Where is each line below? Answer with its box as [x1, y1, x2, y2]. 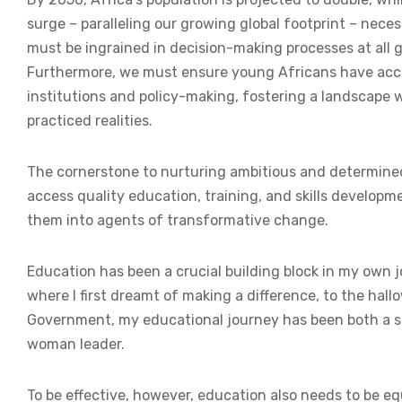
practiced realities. [27, 112, 153, 130]
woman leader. [27, 336, 125, 354]
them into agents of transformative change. [27, 212, 328, 230]
